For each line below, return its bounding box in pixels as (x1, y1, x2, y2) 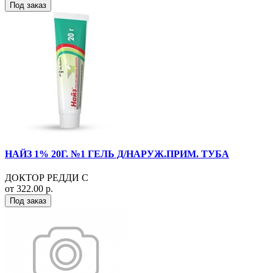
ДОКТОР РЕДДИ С (5, 172, 88, 183)
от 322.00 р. (5, 183, 53, 194)
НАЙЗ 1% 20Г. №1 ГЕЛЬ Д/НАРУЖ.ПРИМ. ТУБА (5, 149, 229, 160)
